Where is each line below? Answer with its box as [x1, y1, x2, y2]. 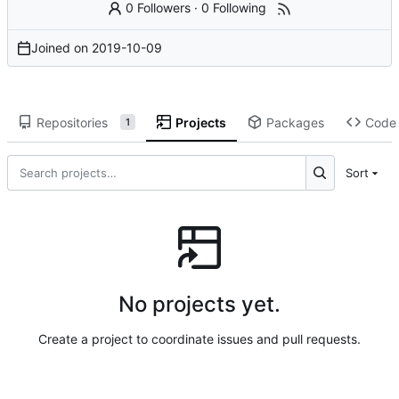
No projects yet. [118, 290, 281, 317]
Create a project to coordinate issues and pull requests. [38, 330, 361, 346]
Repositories [36, 114, 108, 130]
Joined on [31, 40, 92, 56]
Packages [265, 114, 324, 130]
